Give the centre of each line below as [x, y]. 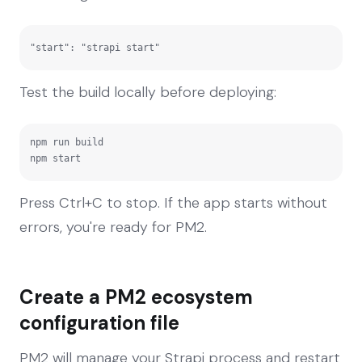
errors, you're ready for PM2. [113, 227]
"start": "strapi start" [95, 47]
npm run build [67, 142]
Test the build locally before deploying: [148, 92]
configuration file [99, 322]
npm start [55, 158]
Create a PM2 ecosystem [136, 297]
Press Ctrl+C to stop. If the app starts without [173, 202]
